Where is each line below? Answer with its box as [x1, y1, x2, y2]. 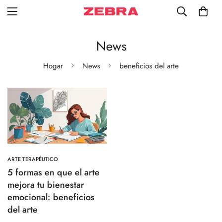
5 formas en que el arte [7, 166, 100, 179]
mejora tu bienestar [7, 178, 84, 192]
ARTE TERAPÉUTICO [7, 155, 58, 164]
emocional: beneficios [7, 191, 95, 204]
